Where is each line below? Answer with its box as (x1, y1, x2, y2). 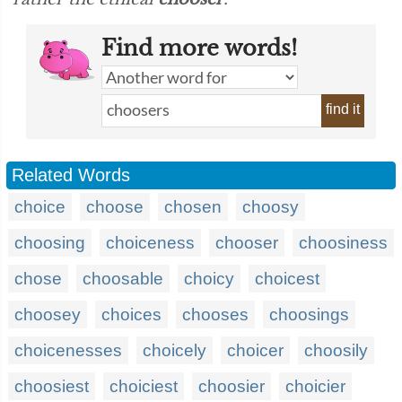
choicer (227, 341, 284, 360)
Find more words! (101, 35, 297, 61)
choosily (304, 341, 368, 360)
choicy (184, 269, 234, 288)
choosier (198, 377, 265, 396)
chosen (164, 197, 222, 216)
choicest (255, 269, 319, 288)
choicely (143, 341, 206, 360)
